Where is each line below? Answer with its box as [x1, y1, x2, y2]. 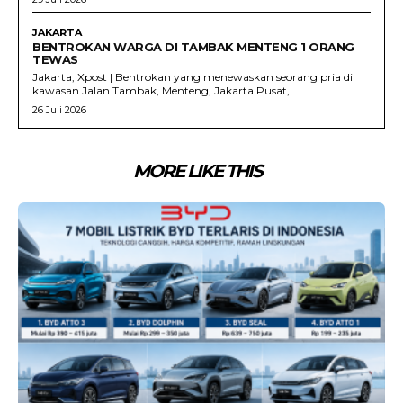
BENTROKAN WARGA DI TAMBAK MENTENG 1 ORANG [32, 40, 354, 55]
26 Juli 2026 [32, 103, 86, 117]
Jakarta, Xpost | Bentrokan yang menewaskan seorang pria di [32, 70, 353, 85]
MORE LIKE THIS [133, 160, 262, 183]
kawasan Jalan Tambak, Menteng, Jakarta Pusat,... [32, 84, 298, 98]
